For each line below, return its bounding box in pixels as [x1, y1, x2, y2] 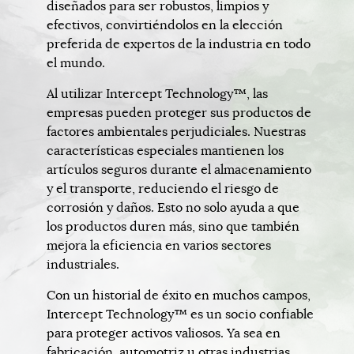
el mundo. [47, 55, 105, 72]
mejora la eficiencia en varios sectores [47, 238, 271, 254]
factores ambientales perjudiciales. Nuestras [47, 124, 306, 141]
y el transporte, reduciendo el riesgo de [47, 181, 279, 198]
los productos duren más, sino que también [47, 219, 299, 235]
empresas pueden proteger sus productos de [47, 105, 311, 122]
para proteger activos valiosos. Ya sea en [47, 326, 281, 342]
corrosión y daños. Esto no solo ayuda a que [47, 200, 299, 217]
